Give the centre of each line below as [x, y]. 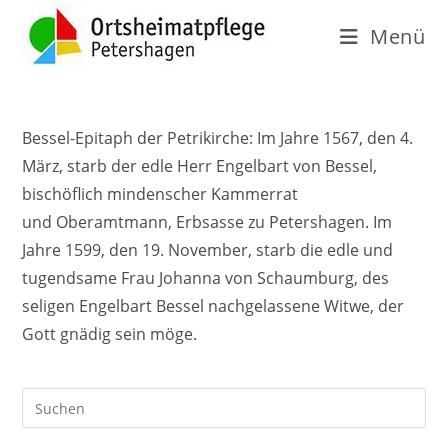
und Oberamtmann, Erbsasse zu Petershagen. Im [207, 222]
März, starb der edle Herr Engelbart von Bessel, [200, 166]
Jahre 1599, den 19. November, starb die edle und [208, 250]
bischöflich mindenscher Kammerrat [160, 194]
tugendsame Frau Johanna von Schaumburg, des [206, 278]
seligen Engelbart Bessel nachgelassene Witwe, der [213, 306]
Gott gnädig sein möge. [110, 334]
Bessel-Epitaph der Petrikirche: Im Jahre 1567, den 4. [218, 138]
